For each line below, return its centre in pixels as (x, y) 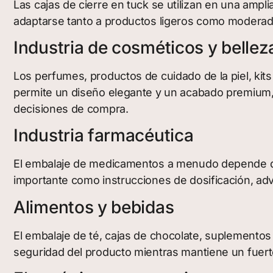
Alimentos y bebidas (94, 207)
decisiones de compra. (71, 109)
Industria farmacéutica (104, 136)
